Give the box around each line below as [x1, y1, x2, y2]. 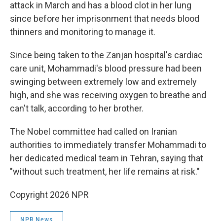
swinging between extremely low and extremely [10, 76, 197, 87]
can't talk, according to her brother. [10, 103, 144, 113]
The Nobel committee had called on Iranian [10, 126, 177, 137]
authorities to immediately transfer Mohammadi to [10, 140, 206, 150]
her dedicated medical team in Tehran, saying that [10, 153, 203, 163]
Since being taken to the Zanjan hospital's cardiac [10, 50, 203, 60]
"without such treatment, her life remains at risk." [10, 166, 200, 177]
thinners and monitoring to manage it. [10, 27, 155, 37]
